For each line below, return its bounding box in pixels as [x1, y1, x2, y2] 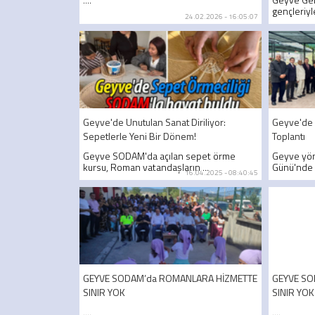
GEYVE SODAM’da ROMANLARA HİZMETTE [83, 270, 257, 285]
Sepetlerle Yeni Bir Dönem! [83, 128, 196, 143]
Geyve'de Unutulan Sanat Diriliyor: [83, 114, 226, 129]
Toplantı [272, 128, 306, 143]
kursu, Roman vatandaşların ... [83, 159, 209, 174]
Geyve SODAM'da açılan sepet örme [83, 148, 236, 163]
